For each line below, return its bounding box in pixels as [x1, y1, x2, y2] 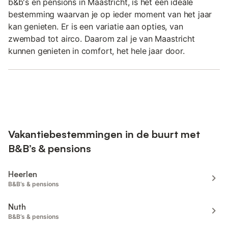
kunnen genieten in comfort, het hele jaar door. [8, 46, 185, 56]
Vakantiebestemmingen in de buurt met [8, 127, 200, 140]
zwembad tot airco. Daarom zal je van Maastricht [8, 34, 195, 44]
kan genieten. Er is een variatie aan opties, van [8, 21, 183, 32]
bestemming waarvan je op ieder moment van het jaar [8, 9, 212, 20]
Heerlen [8, 168, 37, 179]
